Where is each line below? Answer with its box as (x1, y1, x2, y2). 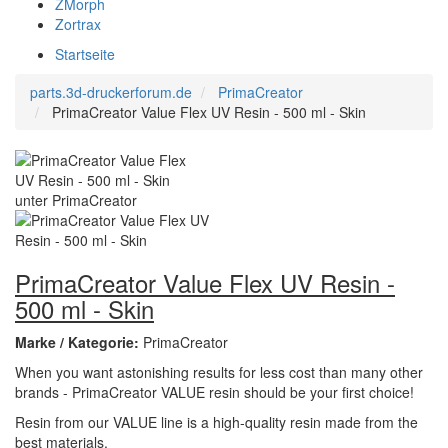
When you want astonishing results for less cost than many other (15, 362, 423, 382)
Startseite (55, 44, 115, 64)
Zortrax (55, 14, 101, 34)
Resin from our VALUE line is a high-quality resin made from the (15, 412, 418, 432)
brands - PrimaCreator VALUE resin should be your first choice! (15, 382, 414, 402)
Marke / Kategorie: (15, 332, 143, 352)
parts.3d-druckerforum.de (30, 82, 192, 102)
